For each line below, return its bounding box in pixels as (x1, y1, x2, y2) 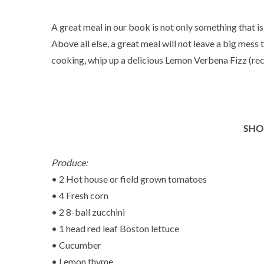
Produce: (51, 157, 88, 168)
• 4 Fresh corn (51, 190, 108, 201)
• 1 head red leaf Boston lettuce (51, 223, 179, 234)
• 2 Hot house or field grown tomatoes (51, 173, 207, 184)
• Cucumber (51, 239, 101, 250)
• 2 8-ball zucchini (51, 206, 125, 217)
